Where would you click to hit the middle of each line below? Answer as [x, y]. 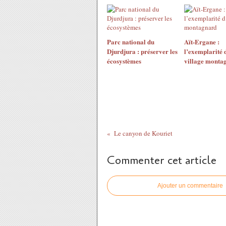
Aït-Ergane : [202, 42]
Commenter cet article [162, 160]
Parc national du [131, 42]
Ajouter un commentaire [190, 186]
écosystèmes [124, 61]
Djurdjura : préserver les [142, 51]
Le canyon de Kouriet [143, 133]
